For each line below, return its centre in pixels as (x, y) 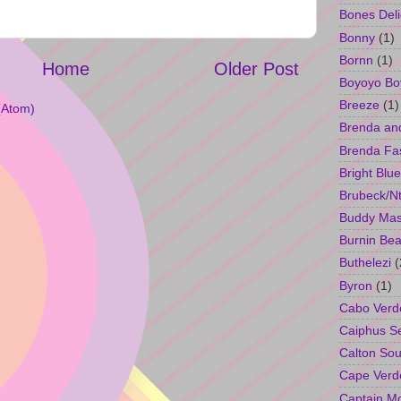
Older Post (256, 68)
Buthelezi (365, 263)
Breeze (359, 105)
